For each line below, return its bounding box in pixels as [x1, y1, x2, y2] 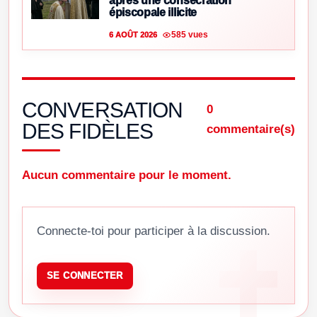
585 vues [171, 29, 208, 40]
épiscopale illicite [109, 6, 197, 19]
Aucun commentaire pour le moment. [22, 168, 231, 183]
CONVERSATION [22, 98, 183, 122]
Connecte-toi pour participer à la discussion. [37, 224, 270, 238]
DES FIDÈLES [22, 120, 154, 144]
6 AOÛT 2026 [109, 30, 157, 40]
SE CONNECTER [47, 270, 123, 282]
